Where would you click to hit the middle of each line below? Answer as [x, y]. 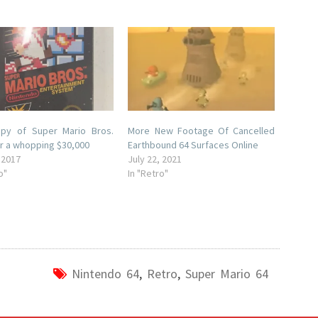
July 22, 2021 [155, 159]
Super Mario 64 [227, 274]
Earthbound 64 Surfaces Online [193, 145]
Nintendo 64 [106, 274]
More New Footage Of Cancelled [202, 131]
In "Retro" [148, 174]
